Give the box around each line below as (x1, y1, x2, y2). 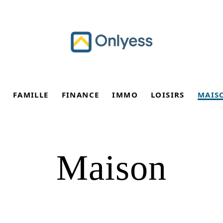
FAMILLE (12, 90, 49, 100)
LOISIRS (151, 90, 185, 100)
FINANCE (61, 90, 100, 100)
